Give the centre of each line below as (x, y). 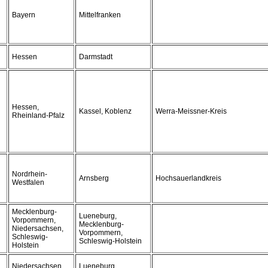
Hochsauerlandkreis (188, 178)
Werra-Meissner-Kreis (191, 111)
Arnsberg (94, 178)
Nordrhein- (30, 174)
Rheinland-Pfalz (38, 115)
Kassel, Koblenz (105, 111)
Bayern (24, 15)
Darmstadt (96, 57)
